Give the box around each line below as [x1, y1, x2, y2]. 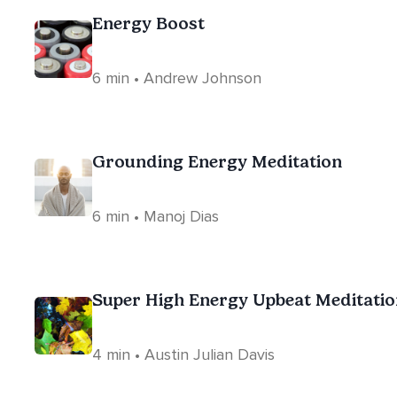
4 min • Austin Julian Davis [92, 345, 275, 364]
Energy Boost [92, 12, 205, 34]
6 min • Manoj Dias [92, 206, 219, 226]
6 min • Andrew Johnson [92, 68, 261, 88]
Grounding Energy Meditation [92, 151, 342, 172]
